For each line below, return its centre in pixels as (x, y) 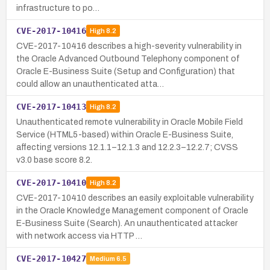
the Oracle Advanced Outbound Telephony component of (128, 58)
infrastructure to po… (58, 8)
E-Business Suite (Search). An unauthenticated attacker (127, 223)
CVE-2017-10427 (51, 258)
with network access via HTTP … (79, 236)
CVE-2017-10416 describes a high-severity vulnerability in (129, 46)
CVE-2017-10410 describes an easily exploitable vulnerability (135, 198)
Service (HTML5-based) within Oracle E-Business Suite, (125, 134)
